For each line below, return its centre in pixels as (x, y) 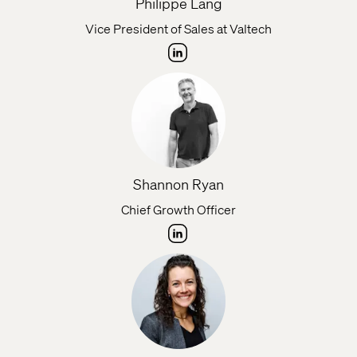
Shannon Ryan (178, 184)
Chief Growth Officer (178, 210)
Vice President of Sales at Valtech (178, 29)
